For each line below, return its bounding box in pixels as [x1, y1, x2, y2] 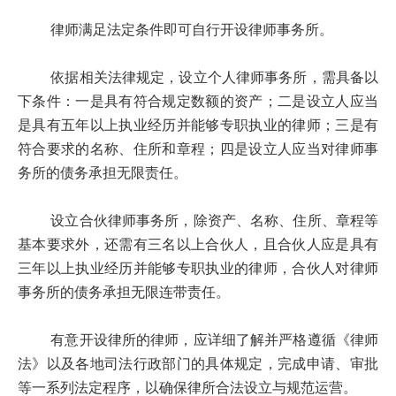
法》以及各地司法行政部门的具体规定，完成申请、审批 [18, 357, 378, 371]
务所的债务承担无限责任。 [18, 166, 187, 180]
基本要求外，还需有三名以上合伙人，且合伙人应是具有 [18, 238, 378, 252]
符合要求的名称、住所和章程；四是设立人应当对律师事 [18, 142, 378, 156]
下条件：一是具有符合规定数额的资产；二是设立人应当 [18, 95, 378, 109]
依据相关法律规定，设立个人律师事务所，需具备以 [18, 71, 378, 85]
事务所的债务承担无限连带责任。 [18, 286, 230, 300]
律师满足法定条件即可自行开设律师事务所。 [18, 23, 333, 37]
